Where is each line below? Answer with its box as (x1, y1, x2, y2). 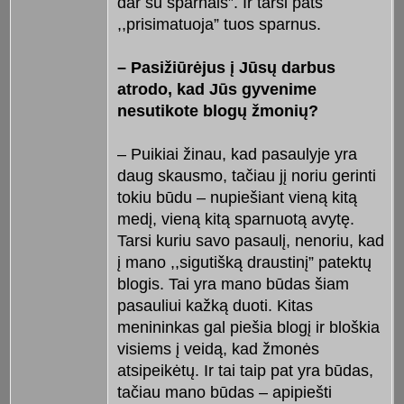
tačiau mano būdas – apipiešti (116, 383, 332, 402)
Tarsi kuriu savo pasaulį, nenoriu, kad (116, 232, 384, 251)
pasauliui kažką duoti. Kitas (116, 297, 313, 316)
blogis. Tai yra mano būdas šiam (116, 275, 349, 294)
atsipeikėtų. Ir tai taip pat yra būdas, (116, 362, 373, 381)
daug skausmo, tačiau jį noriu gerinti (116, 167, 376, 186)
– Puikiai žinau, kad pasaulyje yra (116, 145, 357, 164)
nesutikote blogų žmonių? (116, 102, 318, 121)
